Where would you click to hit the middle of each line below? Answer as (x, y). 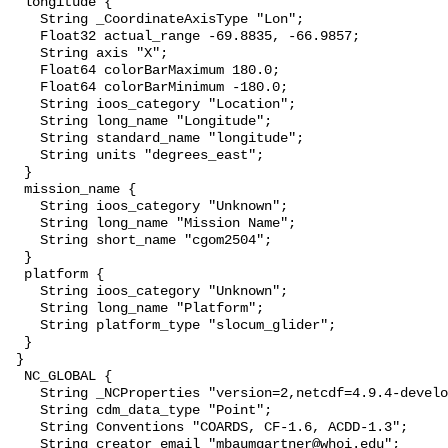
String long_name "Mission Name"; (24, 224)
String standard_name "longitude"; (24, 139)
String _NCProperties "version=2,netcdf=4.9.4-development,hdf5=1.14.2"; (24, 394)
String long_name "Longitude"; (24, 122)
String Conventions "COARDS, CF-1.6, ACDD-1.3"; (24, 428)
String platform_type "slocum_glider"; (24, 326)
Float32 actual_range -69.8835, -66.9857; (24, 37)
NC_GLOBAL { (16, 377)
